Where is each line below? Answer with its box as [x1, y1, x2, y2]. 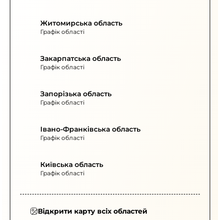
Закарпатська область [40, 54, 121, 63]
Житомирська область [40, 19, 122, 27]
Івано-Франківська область [40, 125, 140, 134]
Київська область [40, 160, 103, 169]
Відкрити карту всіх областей [38, 207, 147, 216]
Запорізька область [40, 89, 111, 98]
